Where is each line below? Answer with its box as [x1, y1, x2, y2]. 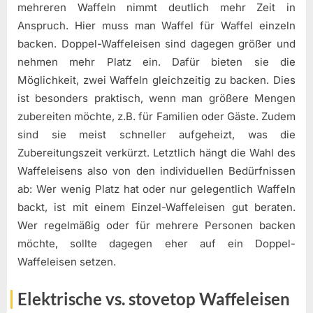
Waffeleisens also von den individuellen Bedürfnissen [17, 163, 296, 177]
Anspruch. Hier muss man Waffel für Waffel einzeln [17, 18, 296, 32]
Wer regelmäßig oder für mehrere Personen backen [17, 218, 296, 232]
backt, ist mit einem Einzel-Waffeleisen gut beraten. [17, 200, 296, 214]
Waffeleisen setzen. [17, 254, 116, 268]
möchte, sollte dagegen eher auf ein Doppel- [17, 236, 296, 250]
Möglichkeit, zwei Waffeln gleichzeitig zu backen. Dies [17, 73, 296, 87]
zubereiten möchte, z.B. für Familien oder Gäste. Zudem [17, 109, 296, 123]
